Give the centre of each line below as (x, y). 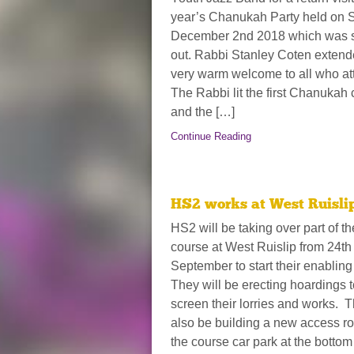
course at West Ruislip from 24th (261, 247)
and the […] (203, 112)
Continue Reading (211, 136)
